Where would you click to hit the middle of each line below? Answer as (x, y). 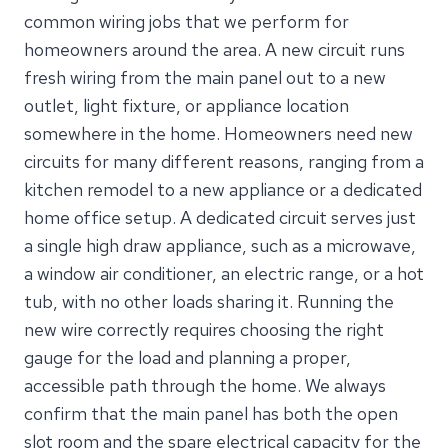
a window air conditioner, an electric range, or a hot (224, 273)
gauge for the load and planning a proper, (187, 357)
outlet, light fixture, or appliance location (186, 105)
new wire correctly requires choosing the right (204, 329)
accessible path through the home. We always (205, 385)
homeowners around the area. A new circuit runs (214, 49)
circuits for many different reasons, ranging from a (224, 161)
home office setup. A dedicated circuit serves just (220, 217)
